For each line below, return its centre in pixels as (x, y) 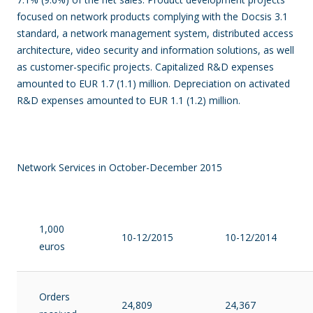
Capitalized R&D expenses (213, 67)
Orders (54, 297)
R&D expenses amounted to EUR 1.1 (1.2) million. (129, 100)
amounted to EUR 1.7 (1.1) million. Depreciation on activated (153, 83)
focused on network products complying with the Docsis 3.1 (152, 16)
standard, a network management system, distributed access (155, 33)
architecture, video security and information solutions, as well (155, 50)
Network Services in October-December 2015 (119, 167)
